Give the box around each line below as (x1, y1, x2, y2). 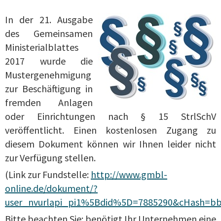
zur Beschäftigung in (5, 82, 93, 95)
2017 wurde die (5, 54, 93, 67)
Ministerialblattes (5, 40, 78, 53)
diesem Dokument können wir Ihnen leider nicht (5, 137, 216, 150)
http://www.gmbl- (91, 168, 167, 181)
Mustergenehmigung (5, 68, 91, 81)
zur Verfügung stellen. (5, 151, 96, 164)
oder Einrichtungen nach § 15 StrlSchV (5, 110, 216, 122)
